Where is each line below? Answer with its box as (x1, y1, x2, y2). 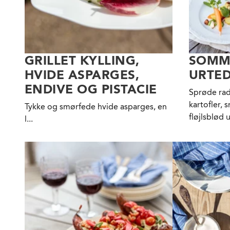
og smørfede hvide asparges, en (47, 102, 167, 112)
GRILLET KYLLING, (25, 53, 140, 68)
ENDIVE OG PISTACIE (25, 82, 157, 97)
